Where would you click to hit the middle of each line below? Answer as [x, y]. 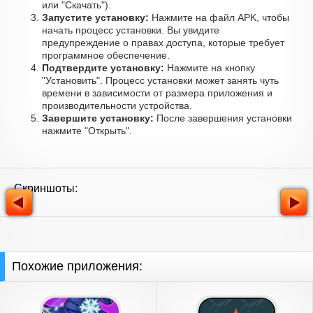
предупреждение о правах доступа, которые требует [163, 43]
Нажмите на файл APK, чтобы [219, 17]
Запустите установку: [95, 17]
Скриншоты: [46, 188]
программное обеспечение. [106, 55]
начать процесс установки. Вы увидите [131, 30]
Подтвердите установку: [103, 68]
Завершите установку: [98, 118]
